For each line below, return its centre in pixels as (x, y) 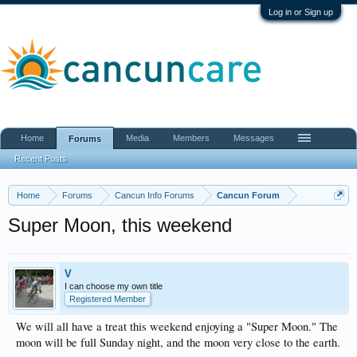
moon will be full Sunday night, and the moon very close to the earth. (178, 342)
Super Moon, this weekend (120, 225)
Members (191, 138)
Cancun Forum (248, 195)
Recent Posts (41, 159)
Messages (254, 138)
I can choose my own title (114, 286)
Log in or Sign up (301, 12)
